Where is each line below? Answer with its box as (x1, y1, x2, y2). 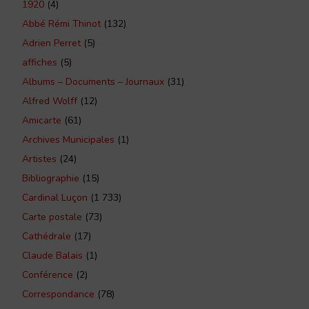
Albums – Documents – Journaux (22, 75, 164, 89)
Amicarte (22, 114, 61, 128)
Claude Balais (22, 249, 83, 263)
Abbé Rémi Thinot (22, 17, 101, 31)
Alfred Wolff (22, 94, 77, 108)
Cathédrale (22, 230, 71, 243)
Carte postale (22, 210, 82, 224)
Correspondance (22, 288, 94, 301)
